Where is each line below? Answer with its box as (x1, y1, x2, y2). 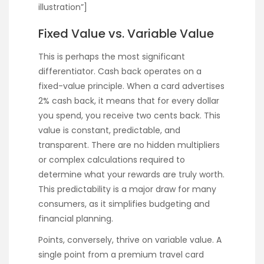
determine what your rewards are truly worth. (38, 169, 225, 181)
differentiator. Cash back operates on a (38, 65, 202, 78)
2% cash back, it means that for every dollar (38, 95, 219, 107)
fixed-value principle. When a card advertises (38, 80, 225, 93)
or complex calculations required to (38, 154, 185, 166)
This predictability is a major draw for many (38, 183, 216, 196)
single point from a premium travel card (38, 249, 204, 261)
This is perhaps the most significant (38, 51, 185, 63)
